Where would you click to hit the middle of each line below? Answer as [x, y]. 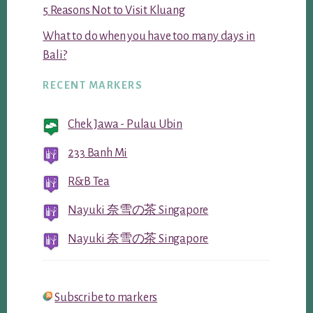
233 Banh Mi [98, 153]
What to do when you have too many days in [149, 36]
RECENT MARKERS [93, 85]
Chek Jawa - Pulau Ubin [125, 124]
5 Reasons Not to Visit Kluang [114, 10]
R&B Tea [89, 181]
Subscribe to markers [106, 297]
